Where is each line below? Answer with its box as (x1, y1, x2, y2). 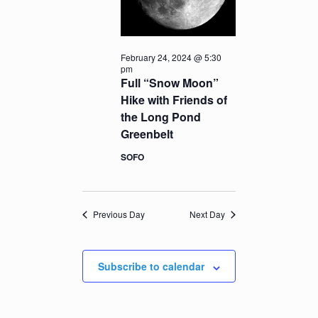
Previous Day (93, 208, 146, 221)
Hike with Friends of (121, 92, 228, 109)
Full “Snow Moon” (121, 75, 219, 92)
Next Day (189, 208, 225, 221)
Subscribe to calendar (98, 259, 204, 274)
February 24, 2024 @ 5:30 (121, 51, 222, 64)
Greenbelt (121, 126, 174, 143)
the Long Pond (121, 109, 202, 126)
